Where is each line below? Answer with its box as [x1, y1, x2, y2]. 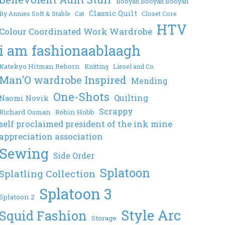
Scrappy [99, 106, 134, 117]
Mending [131, 76, 168, 86]
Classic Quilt [89, 8, 138, 19]
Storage [91, 213, 117, 223]
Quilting [114, 92, 149, 103]
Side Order [53, 151, 95, 161]
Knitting [84, 62, 109, 71]
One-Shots [53, 89, 110, 104]
